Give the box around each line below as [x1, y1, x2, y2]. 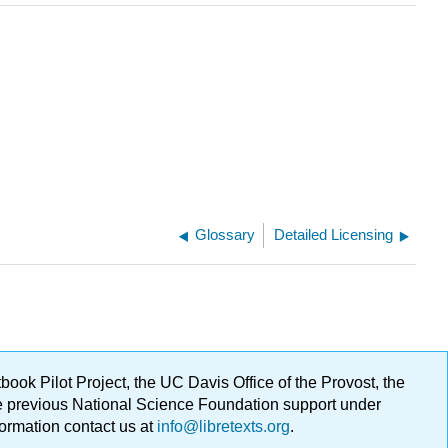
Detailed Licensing [274, 226, 393, 244]
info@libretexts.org [153, 418, 290, 436]
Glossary [195, 226, 256, 244]
